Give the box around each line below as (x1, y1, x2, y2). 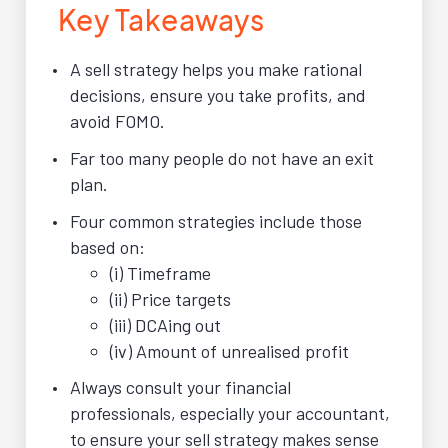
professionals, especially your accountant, (70, 402, 390, 425)
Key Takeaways (57, 2, 265, 37)
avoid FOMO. (70, 110, 165, 132)
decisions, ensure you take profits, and (70, 84, 366, 106)
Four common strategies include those (70, 209, 362, 232)
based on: (70, 235, 145, 258)
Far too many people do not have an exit (70, 146, 374, 169)
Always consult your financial (70, 376, 291, 399)
